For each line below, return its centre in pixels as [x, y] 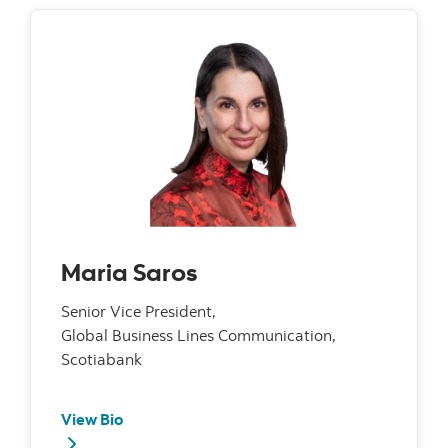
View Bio [92, 418]
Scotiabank [101, 358]
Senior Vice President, [138, 310]
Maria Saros [129, 271]
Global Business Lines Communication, [198, 334]
